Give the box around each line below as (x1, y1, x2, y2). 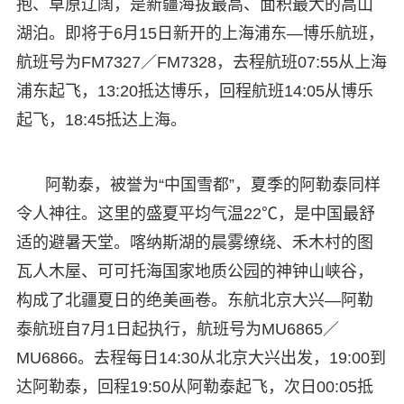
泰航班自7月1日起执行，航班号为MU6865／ (15, 319, 339, 338)
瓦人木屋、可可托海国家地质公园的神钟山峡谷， (15, 262, 373, 280)
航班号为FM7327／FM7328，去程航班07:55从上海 (15, 52, 387, 71)
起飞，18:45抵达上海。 (15, 110, 187, 129)
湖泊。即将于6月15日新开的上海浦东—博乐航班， (15, 23, 384, 42)
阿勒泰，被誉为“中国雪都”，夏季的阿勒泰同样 (44, 175, 381, 194)
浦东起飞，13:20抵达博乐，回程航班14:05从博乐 (15, 81, 373, 100)
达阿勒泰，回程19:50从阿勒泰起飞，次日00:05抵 (15, 377, 373, 396)
